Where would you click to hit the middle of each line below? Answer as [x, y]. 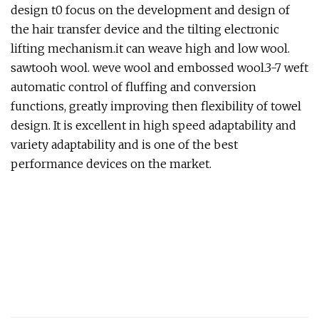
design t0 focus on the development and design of [150, 10]
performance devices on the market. [111, 163]
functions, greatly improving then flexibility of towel [156, 106]
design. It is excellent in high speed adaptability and [153, 125]
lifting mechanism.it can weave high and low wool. [150, 48]
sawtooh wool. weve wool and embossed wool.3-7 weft [159, 67]
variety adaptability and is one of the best [124, 144]
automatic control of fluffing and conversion [134, 87]
